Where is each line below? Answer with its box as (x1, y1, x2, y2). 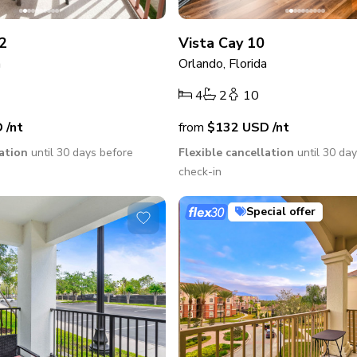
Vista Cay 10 (178, 33, 265, 53)
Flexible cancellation (178, 144, 295, 160)
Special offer (246, 203, 316, 219)
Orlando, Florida (178, 54, 268, 73)
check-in (178, 163, 222, 179)
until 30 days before (28, 144, 134, 160)
